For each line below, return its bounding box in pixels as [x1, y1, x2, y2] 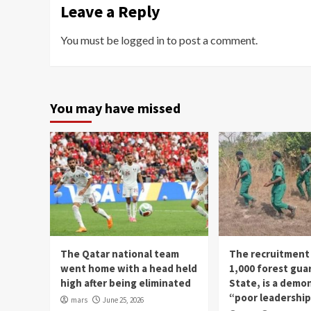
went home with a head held [60, 261, 197, 275]
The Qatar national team [60, 246, 179, 260]
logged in [121, 33, 165, 47]
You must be [60, 33, 121, 47]
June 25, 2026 [103, 294, 144, 305]
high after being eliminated [60, 276, 191, 289]
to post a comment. [165, 33, 258, 47]
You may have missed [50, 99, 180, 117]
